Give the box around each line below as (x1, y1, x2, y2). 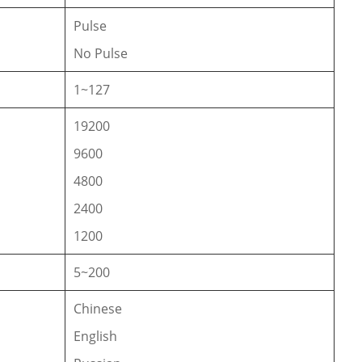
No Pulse (74, 44, 128, 62)
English (74, 326, 118, 345)
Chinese (74, 299, 123, 318)
